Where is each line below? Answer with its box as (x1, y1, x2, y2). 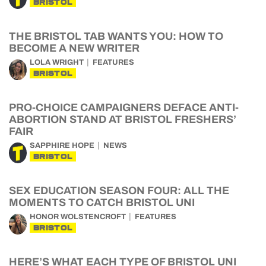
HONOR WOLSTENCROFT (30, 213, 126, 221)
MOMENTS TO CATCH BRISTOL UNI (9, 197, 195, 208)
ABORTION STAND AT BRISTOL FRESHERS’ (9, 113, 236, 125)
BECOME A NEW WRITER (9, 42, 140, 54)
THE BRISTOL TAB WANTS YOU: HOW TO (9, 30, 223, 42)
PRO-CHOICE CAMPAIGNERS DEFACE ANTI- (9, 102, 239, 113)
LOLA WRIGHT (30, 58, 84, 66)
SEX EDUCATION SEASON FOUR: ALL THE (9, 185, 229, 197)
